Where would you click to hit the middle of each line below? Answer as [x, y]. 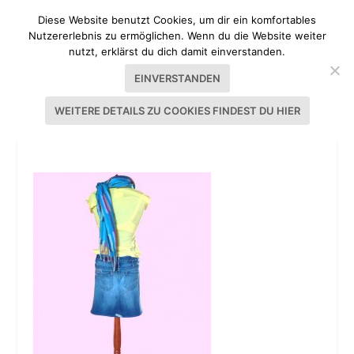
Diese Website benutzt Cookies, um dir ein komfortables [177, 20]
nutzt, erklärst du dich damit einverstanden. [177, 51]
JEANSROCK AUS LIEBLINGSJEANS [146, 130]
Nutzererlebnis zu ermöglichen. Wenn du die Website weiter [177, 36]
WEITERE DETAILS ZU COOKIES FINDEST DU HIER [177, 111]
